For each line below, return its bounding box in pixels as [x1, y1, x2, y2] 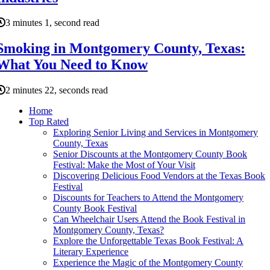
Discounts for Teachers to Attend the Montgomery [53, 192, 243, 203]
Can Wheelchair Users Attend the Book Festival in [53, 214, 245, 225]
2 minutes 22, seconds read [5, 85, 108, 96]
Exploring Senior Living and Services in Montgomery [53, 127, 258, 138]
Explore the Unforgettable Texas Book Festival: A [53, 236, 243, 246]
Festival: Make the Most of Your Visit [53, 160, 195, 171]
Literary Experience [53, 246, 128, 257]
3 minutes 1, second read [5, 17, 99, 28]
